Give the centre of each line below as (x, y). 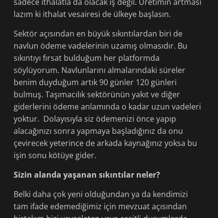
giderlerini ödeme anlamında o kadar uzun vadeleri (108, 107)
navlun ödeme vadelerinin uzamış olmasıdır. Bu (101, 46)
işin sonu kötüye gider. (55, 155)
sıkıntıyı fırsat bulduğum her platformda (87, 58)
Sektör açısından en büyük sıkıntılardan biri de (98, 34)
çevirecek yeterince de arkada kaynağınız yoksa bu (106, 143)
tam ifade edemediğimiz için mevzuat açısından (100, 207)
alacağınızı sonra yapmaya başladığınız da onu (99, 131)
